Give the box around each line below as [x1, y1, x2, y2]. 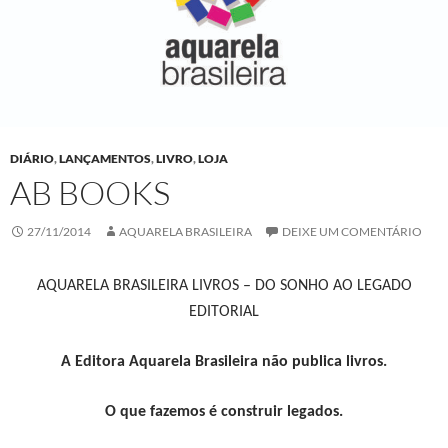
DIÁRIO [10, 151, 54, 166]
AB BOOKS [10, 172, 170, 213]
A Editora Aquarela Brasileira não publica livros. [61, 354, 387, 370]
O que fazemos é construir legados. [105, 404, 343, 420]
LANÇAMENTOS [59, 151, 151, 166]
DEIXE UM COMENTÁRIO [282, 224, 422, 239]
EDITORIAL [189, 304, 259, 320]
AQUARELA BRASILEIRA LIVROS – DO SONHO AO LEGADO [36, 278, 412, 294]
